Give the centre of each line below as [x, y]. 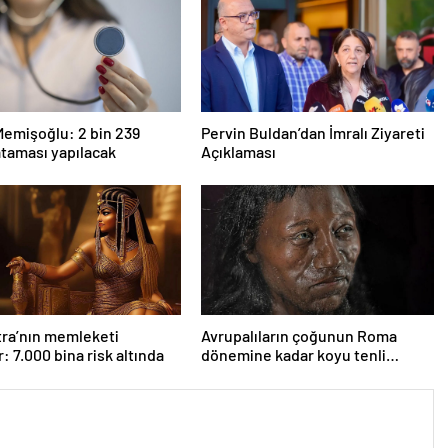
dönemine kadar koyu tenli [293, 354]
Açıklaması [238, 151]
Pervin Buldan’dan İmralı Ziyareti [312, 132]
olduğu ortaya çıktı [265, 373]
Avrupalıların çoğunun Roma [298, 335]
